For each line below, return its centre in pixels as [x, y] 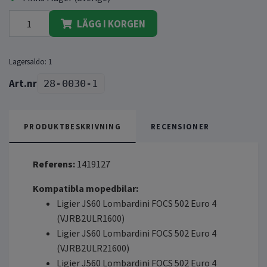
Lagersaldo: [28, 62]
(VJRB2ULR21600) [93, 248]
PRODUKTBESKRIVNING [73, 127]
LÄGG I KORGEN [111, 24]
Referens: [55, 164]
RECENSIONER [180, 127]
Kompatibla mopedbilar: [86, 189]
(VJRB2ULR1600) [91, 218]
